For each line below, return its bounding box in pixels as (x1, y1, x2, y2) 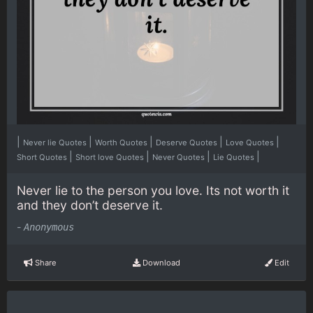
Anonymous (24, 221, 74, 233)
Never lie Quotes (23, 137, 89, 147)
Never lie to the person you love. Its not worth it (17, 182, 289, 198)
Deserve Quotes (156, 137, 219, 147)
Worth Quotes (95, 137, 150, 147)
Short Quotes (17, 152, 69, 162)
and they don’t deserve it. (17, 197, 163, 212)
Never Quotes (152, 152, 207, 162)
